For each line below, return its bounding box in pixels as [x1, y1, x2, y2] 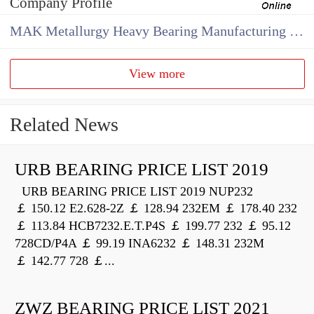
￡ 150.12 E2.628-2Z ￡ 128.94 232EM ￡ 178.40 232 [15, 201, 297, 216]
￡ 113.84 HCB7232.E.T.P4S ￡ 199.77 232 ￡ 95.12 [15, 219, 291, 233]
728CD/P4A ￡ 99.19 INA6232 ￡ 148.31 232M [15, 236, 264, 251]
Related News [10, 114, 118, 136]
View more [129, 67, 186, 81]
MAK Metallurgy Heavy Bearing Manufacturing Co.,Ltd [289, 24, 303, 39]
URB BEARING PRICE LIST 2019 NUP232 [15, 184, 253, 199]
